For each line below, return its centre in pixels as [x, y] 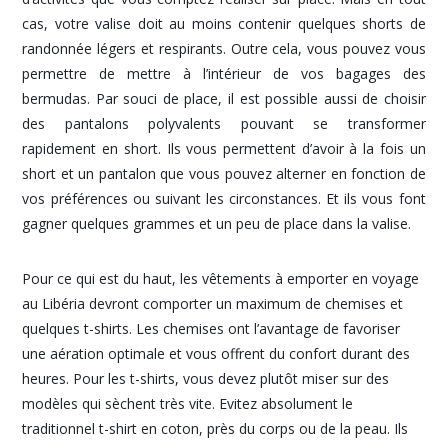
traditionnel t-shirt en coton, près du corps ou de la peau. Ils [215, 429]
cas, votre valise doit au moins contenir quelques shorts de [224, 24]
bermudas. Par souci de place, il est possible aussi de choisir [224, 99]
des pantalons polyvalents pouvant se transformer [224, 124]
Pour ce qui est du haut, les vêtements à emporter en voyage [221, 279]
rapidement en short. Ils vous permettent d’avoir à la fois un [224, 149]
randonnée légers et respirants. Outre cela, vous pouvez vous [224, 49]
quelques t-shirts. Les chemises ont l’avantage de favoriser [211, 329]
